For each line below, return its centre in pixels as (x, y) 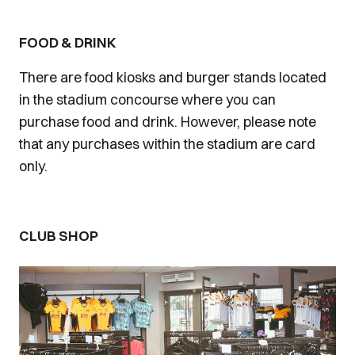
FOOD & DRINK (69, 42)
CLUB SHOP (59, 235)
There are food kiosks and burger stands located (173, 77)
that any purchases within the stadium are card (167, 143)
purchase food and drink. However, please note (168, 121)
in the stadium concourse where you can (147, 99)
